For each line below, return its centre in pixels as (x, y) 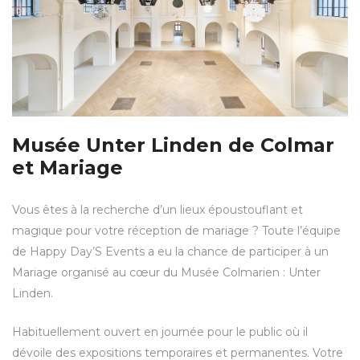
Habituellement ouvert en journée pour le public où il (160, 331)
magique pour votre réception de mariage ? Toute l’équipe (176, 230)
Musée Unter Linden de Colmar (173, 145)
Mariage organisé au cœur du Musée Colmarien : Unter (166, 272)
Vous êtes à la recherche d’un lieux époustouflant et (157, 209)
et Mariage (67, 167)
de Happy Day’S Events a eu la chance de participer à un (170, 251)
